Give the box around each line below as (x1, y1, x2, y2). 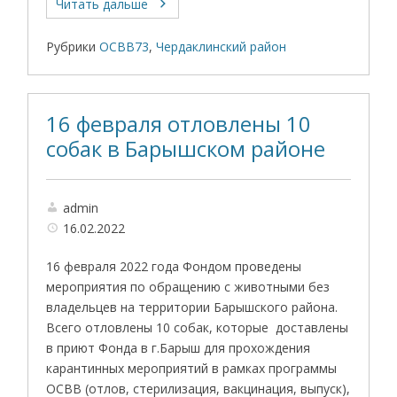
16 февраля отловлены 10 (46, 110, 312, 138)
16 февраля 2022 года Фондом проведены (46, 258, 302, 275)
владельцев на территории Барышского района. (46, 299, 339, 315)
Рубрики (46, 38, 97, 55)
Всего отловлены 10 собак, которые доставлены (46, 319, 349, 336)
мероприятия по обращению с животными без (46, 278, 331, 295)
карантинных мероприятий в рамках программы (46, 360, 338, 377)
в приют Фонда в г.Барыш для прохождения (46, 339, 311, 356)
